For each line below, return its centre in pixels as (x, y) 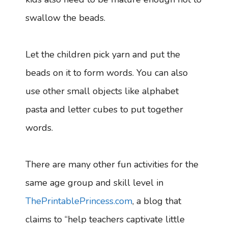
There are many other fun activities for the (112, 165)
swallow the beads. (65, 18)
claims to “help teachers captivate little (105, 220)
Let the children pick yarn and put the (103, 55)
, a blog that (157, 201)
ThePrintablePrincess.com (79, 201)
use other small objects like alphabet (102, 91)
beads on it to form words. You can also (107, 73)
